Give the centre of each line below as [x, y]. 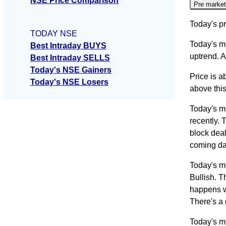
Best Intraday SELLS [70, 58]
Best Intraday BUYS [68, 46]
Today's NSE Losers [69, 82]
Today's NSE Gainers [71, 70]
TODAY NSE [54, 34]
